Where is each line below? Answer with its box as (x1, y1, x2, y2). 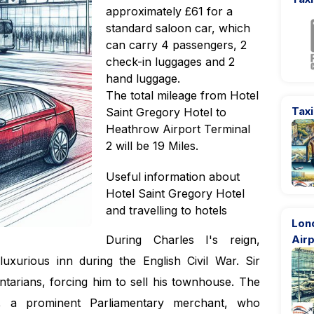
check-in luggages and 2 (106, 55, 235, 69)
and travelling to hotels (106, 203, 228, 217)
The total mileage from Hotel (106, 88, 259, 102)
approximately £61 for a (106, 4, 233, 18)
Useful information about (106, 170, 240, 184)
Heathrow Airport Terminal (106, 122, 251, 136)
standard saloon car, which (106, 21, 251, 35)
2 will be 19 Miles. (106, 139, 199, 153)
